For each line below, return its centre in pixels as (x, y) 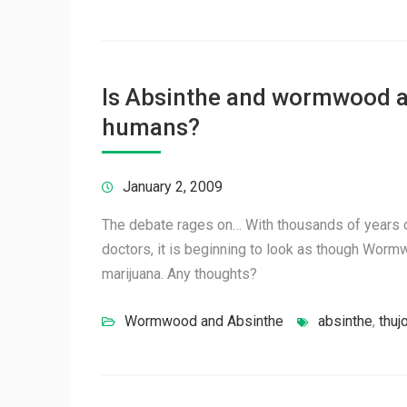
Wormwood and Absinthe (204, 321)
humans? (151, 127)
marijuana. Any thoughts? (179, 274)
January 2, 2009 (173, 187)
